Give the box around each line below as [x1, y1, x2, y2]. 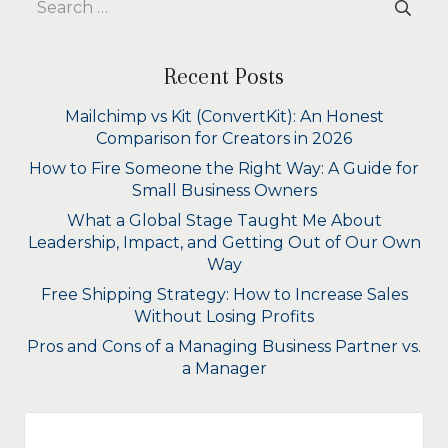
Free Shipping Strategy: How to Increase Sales [40, 285, 408, 304]
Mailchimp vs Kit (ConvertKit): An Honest [64, 107, 384, 126]
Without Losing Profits [134, 307, 314, 326]
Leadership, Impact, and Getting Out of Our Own [27, 233, 421, 252]
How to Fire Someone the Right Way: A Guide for [29, 159, 419, 178]
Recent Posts [164, 63, 284, 89]
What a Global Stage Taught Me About [66, 211, 382, 230]
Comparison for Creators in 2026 [96, 129, 352, 148]
